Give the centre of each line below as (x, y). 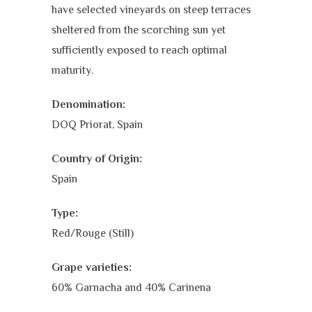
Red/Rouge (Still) (93, 233)
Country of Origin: (97, 159)
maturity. (72, 70)
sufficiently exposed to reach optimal (139, 50)
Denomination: (88, 104)
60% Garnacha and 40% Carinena (131, 288)
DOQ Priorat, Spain (97, 125)
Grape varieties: (92, 267)
